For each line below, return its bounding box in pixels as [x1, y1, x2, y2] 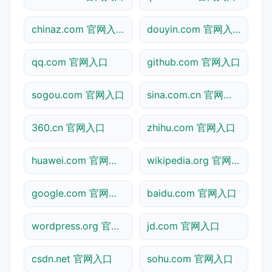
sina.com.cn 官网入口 [223, 88, 231, 101]
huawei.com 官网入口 [109, 154, 117, 166]
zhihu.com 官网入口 [147, 121, 236, 134]
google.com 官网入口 [109, 186, 117, 199]
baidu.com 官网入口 [147, 186, 237, 199]
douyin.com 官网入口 [233, 22, 240, 35]
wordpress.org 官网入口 [111, 219, 119, 232]
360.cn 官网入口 [32, 121, 105, 134]
